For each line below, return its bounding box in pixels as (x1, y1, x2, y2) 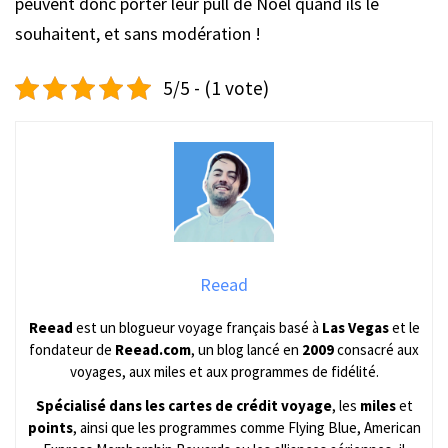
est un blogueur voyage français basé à (72, 317, 322, 337)
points (27, 417, 73, 437)
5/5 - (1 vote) (162, 75, 269, 100)
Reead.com (115, 339, 191, 359)
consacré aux (334, 339, 419, 359)
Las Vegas (321, 317, 389, 337)
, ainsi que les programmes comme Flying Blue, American (72, 417, 421, 437)
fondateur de (29, 339, 115, 359)
